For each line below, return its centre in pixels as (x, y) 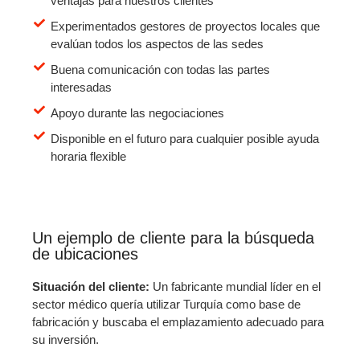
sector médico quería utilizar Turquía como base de (166, 304)
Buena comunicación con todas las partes (160, 69)
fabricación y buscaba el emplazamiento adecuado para (178, 321)
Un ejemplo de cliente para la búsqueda (173, 237)
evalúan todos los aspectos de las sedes (157, 43)
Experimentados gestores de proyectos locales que (185, 26)
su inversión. (65, 339)
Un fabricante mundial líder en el (237, 286)
